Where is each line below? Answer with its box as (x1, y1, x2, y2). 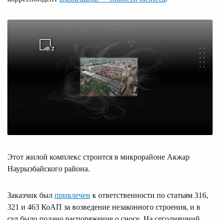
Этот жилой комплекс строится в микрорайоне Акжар (7, 152, 190, 161)
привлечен (55, 191, 90, 199)
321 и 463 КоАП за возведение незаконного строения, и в (7, 202, 200, 211)
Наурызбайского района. (7, 164, 90, 173)
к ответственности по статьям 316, (90, 191, 208, 199)
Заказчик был (7, 191, 55, 199)
